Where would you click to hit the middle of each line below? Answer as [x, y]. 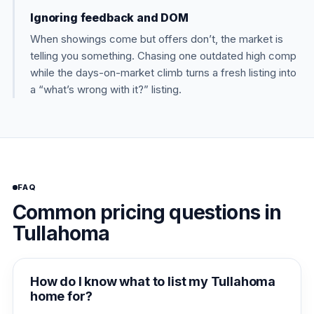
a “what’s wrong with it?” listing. [106, 89]
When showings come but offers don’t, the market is [157, 39]
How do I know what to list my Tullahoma [153, 281]
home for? [61, 296]
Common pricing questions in [147, 212]
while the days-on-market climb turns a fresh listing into [163, 73]
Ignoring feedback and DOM [109, 18]
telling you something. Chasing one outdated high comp [163, 56]
